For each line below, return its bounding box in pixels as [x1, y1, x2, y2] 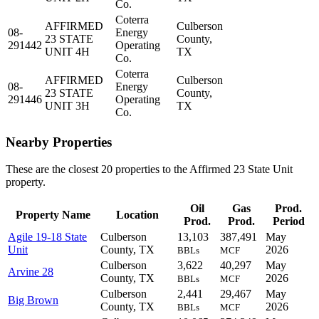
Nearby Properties [6, 134, 112, 150]
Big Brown [8, 294, 58, 307]
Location [116, 209, 159, 221]
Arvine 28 [8, 266, 53, 278]
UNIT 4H [45, 45, 90, 58]
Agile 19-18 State [8, 231, 87, 244]
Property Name [15, 209, 90, 221]
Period [272, 215, 305, 228]
